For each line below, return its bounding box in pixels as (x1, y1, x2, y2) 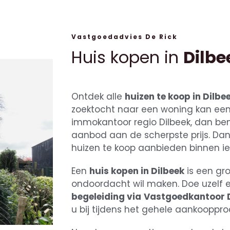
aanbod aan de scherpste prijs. (71, 128, 213, 141)
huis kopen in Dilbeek (89, 164, 185, 177)
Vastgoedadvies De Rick (71, 32, 178, 41)
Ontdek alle (71, 90, 125, 103)
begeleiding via (71, 190, 142, 203)
